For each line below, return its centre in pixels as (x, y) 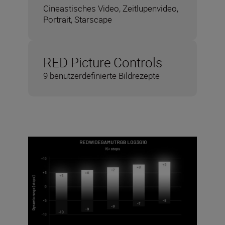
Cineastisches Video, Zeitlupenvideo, (111, 9)
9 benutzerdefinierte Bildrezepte (101, 76)
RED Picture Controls (103, 63)
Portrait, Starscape (78, 20)
